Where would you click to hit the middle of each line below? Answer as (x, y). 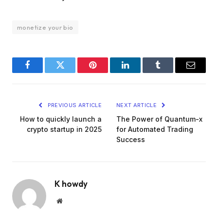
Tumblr (170, 72)
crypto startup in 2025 (64, 129)
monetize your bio (45, 27)
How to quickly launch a (61, 119)
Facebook (44, 72)
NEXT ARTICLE (137, 105)
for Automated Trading (155, 129)
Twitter (72, 72)
